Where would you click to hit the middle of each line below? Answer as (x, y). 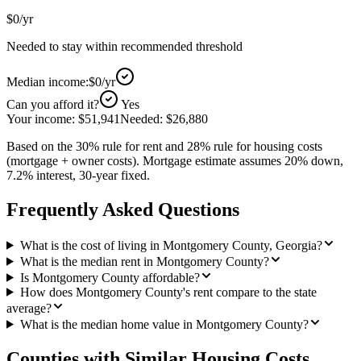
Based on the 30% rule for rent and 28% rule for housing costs (164, 146)
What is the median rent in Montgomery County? (144, 261)
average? (29, 308)
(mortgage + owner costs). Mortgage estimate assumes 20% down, (175, 160)
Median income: (48, 81)
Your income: (42, 118)
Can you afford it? (53, 104)
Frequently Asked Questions (123, 209)
